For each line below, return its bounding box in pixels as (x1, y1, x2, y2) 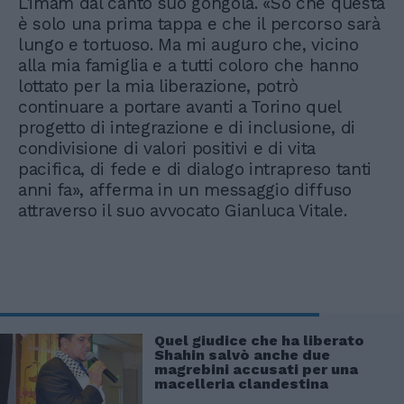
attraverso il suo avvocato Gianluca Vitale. (18, 199, 352, 221)
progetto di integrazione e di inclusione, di (18, 116, 355, 138)
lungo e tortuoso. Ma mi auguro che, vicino (18, 33, 359, 55)
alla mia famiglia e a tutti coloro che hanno (18, 54, 359, 76)
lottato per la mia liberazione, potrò (18, 75, 299, 96)
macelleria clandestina (154, 374, 328, 392)
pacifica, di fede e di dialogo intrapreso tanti (18, 158, 372, 179)
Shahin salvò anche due (154, 345, 330, 363)
